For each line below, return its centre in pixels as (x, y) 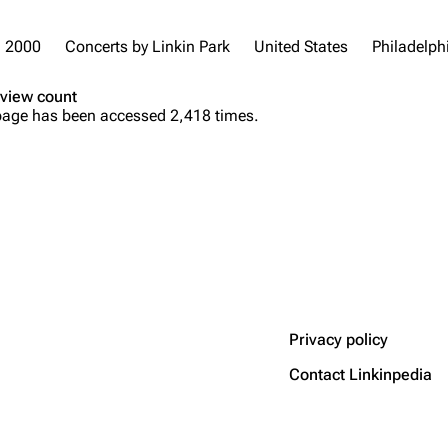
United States (301, 46)
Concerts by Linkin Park (147, 46)
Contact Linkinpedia (360, 374)
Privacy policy (338, 339)
